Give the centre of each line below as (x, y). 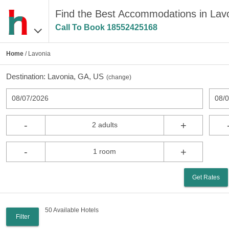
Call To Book (81, 27)
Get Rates (206, 177)
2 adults (105, 125)
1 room (105, 151)
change (119, 77)
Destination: (27, 76)
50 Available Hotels (72, 210)
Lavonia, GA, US (76, 76)
